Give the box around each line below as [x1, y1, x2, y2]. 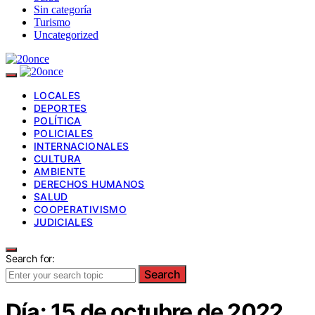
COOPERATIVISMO [34, 202, 127, 215]
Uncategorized [34, 28, 98, 41]
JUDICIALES [34, 215, 94, 228]
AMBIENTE [34, 165, 86, 177]
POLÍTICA [34, 114, 82, 127]
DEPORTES [34, 101, 87, 114]
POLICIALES [34, 127, 94, 139]
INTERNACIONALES [34, 139, 129, 152]
